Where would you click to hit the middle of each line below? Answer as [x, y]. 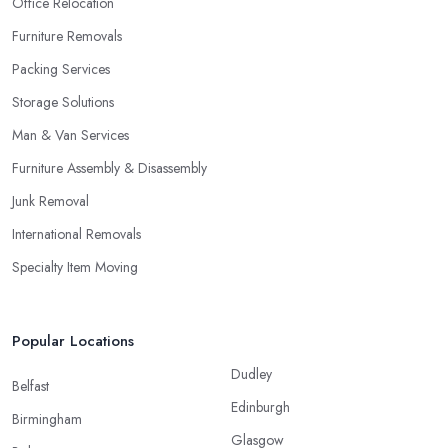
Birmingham [47, 418]
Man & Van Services [70, 134]
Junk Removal [50, 200]
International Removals [76, 233]
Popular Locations [73, 340]
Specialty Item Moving [75, 266]
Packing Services [61, 68]
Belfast [30, 385]
